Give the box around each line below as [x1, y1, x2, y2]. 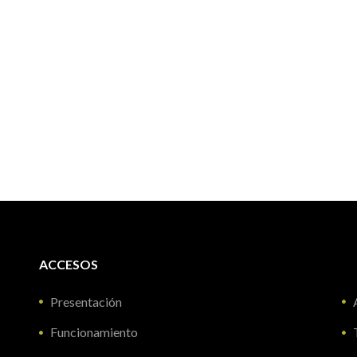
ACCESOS [39, 256, 98, 272]
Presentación [50, 293, 123, 309]
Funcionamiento [50, 324, 139, 340]
